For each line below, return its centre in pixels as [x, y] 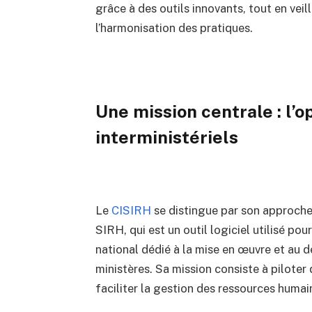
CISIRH [131, 210]
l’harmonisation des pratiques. [174, 28]
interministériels [166, 137]
